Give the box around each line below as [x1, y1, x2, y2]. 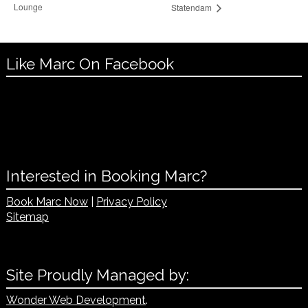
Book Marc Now [5, 195, 88, 208]
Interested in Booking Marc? [5, 167, 207, 186]
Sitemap [5, 210, 49, 223]
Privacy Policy [96, 195, 167, 208]
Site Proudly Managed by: [5, 265, 189, 284]
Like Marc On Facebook [5, 54, 174, 73]
